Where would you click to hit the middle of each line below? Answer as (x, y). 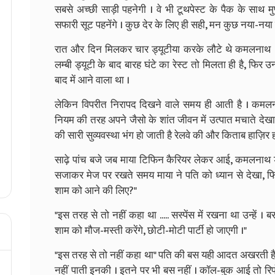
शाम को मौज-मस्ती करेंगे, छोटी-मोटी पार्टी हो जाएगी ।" (151, 230)
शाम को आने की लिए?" (96, 191)
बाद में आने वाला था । (92, 80)
